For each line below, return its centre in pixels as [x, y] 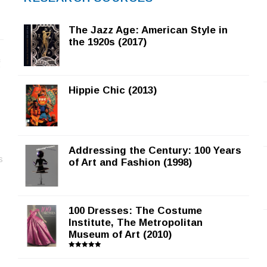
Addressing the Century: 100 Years [155, 151]
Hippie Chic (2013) [113, 91]
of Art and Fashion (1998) [131, 163]
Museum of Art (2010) [120, 235]
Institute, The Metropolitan [136, 223]
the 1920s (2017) [108, 42]
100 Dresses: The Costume [136, 211]
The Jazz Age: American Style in [148, 30]
